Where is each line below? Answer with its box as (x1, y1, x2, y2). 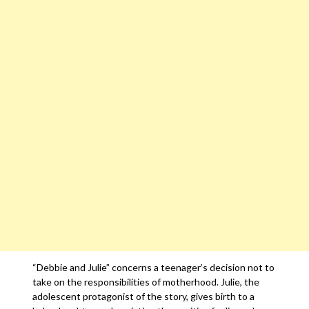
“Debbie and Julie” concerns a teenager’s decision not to (32, 261, 275, 273)
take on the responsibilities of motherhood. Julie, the (32, 276, 260, 288)
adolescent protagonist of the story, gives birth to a (32, 290, 255, 302)
